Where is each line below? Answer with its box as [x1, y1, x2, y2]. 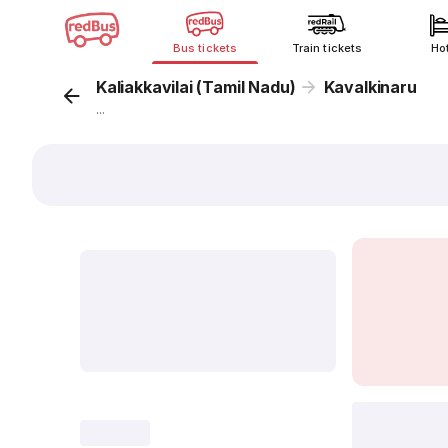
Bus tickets [173, 41, 237, 55]
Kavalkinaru [323, 77, 417, 97]
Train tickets [292, 41, 362, 55]
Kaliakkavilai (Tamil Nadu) [96, 77, 296, 97]
